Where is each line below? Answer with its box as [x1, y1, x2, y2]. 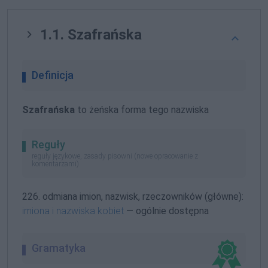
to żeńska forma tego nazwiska [75, 103, 209, 115]
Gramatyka [32, 242, 86, 255]
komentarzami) [32, 160, 79, 169]
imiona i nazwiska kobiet [22, 205, 124, 217]
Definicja [32, 68, 74, 81]
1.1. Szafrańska [36, 26, 142, 43]
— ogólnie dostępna [124, 205, 209, 217]
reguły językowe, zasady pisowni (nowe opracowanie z [32, 152, 198, 161]
